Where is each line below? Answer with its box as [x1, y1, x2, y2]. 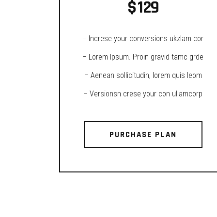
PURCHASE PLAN [109, 129, 177, 140]
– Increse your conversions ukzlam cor [82, 34, 204, 43]
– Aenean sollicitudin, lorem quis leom [84, 71, 202, 80]
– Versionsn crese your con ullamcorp [83, 89, 203, 98]
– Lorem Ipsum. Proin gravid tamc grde [82, 52, 204, 62]
